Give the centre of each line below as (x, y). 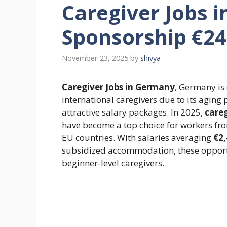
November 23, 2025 (95, 58)
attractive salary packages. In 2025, (133, 112)
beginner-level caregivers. (113, 163)
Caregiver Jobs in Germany (118, 87)
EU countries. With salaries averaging (138, 138)
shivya (150, 58)
